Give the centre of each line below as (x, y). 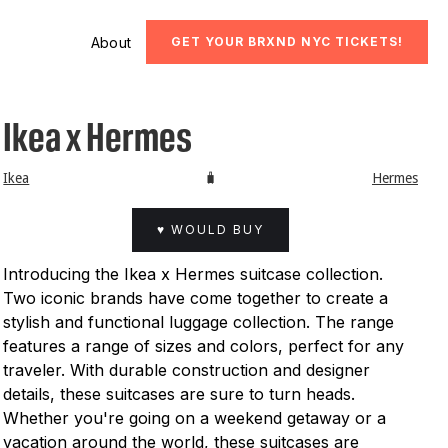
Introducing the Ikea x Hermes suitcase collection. (193, 274)
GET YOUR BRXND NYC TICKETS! (287, 41)
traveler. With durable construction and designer (187, 370)
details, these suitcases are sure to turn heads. (179, 394)
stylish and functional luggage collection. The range (199, 322)
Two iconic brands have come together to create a (196, 298)
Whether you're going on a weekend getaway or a (195, 418)
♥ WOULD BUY (211, 229)
